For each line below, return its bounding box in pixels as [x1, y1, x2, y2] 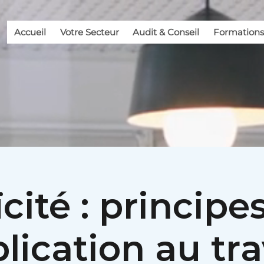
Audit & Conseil [133, 27, 200, 38]
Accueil [14, 27, 46, 38]
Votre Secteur [60, 27, 119, 38]
